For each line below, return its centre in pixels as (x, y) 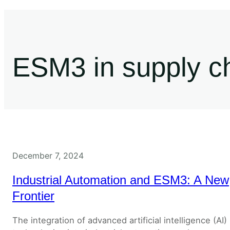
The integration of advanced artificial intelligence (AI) (120, 221)
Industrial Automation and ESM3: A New (121, 180)
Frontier (33, 196)
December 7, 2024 (48, 156)
